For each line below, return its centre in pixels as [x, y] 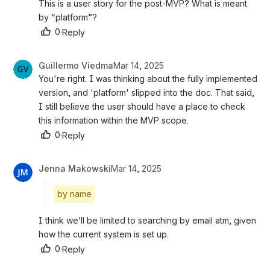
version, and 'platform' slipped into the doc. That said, [146, 93]
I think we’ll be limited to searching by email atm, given [147, 221]
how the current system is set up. [104, 234]
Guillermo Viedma [76, 66]
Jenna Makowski [75, 169]
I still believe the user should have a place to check [142, 107]
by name [74, 194]
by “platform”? [68, 17]
